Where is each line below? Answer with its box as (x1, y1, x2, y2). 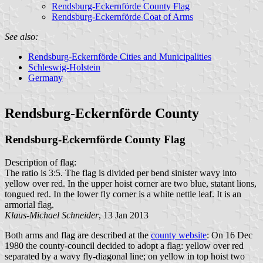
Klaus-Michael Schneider (5, 210, 99, 220)
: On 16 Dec (207, 230, 252, 240)
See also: (5, 32, 38, 42)
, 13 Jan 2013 (99, 210, 149, 220)
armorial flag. (5, 199, 54, 210)
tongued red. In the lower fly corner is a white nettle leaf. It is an (5, 188, 241, 199)
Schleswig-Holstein (28, 62, 100, 73)
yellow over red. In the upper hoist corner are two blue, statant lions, (5, 178, 257, 188)
